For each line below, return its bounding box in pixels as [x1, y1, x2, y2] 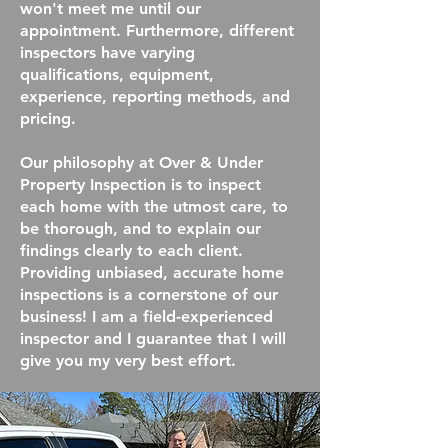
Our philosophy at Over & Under [20, 153, 263, 172]
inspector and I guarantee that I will [20, 329, 286, 348]
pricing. [20, 109, 81, 128]
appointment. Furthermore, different [20, 21, 294, 40]
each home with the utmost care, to [20, 197, 288, 216]
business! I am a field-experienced [20, 307, 273, 326]
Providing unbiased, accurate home [20, 263, 284, 282]
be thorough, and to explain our [20, 219, 261, 238]
